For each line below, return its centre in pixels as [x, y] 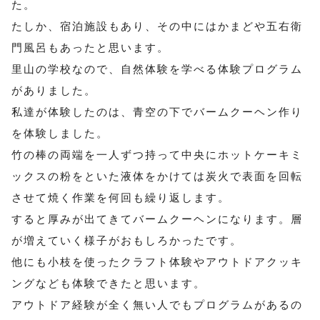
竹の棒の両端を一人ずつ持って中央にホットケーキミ [157, 155]
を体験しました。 [60, 134]
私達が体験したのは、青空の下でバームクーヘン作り [157, 112]
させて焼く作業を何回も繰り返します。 [121, 198]
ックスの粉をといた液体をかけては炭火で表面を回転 [157, 176]
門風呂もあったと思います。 [90, 48]
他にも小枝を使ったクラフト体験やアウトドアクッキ [157, 262]
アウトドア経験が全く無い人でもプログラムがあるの [157, 305]
